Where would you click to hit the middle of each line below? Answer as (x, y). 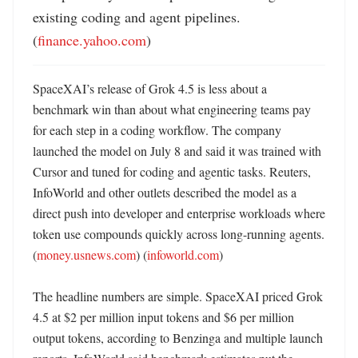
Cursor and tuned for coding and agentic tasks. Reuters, (172, 171)
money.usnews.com (86, 255)
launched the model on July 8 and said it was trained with (177, 151)
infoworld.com (183, 255)
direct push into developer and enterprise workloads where (179, 213)
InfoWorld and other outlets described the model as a (165, 192)
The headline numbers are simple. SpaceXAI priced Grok (178, 296)
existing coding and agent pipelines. (137, 17)
